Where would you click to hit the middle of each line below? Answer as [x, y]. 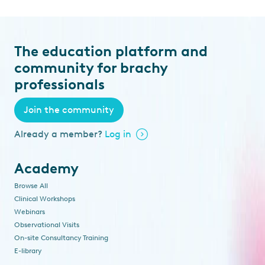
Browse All [31, 186]
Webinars [30, 212]
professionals [59, 84]
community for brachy [91, 68]
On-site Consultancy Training [61, 238]
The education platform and [111, 51]
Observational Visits [47, 225]
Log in [118, 134]
